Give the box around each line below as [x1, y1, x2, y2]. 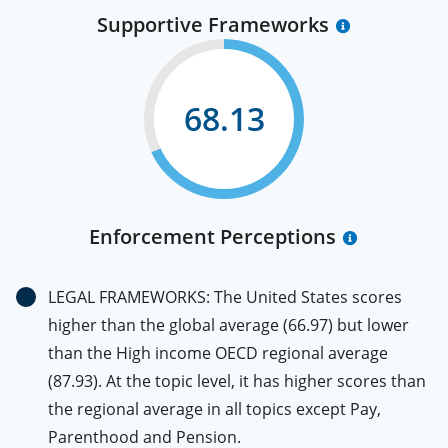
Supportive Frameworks [96, 11, 329, 38]
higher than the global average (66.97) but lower [48, 314, 409, 336]
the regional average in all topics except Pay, [48, 398, 381, 420]
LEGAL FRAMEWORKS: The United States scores [48, 286, 402, 308]
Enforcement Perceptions [89, 223, 336, 250]
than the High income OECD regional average [48, 342, 388, 364]
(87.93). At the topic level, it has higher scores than [48, 370, 426, 392]
